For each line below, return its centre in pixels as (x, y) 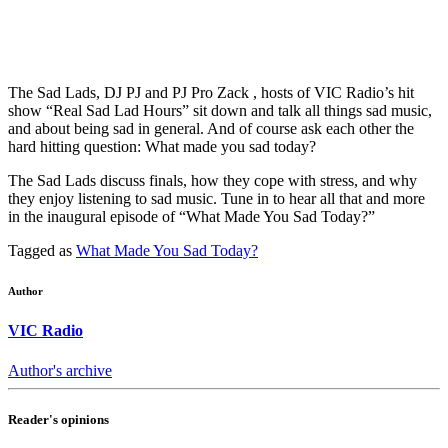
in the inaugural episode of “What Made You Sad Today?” (191, 217)
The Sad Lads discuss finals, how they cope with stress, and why (212, 181)
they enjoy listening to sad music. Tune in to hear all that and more (216, 199)
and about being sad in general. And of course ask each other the (211, 129)
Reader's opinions (58, 419)
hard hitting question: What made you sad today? (162, 147)
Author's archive (60, 370)
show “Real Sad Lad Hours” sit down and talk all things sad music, (220, 111)
